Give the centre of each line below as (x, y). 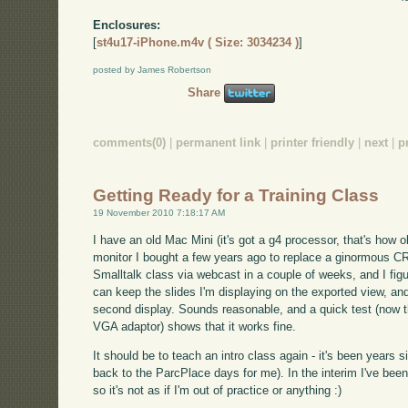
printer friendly (313, 142)
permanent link (219, 142)
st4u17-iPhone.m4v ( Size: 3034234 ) (198, 42)
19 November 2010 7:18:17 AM (159, 212)
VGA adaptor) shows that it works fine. (195, 326)
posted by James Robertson (153, 69)
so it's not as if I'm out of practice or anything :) (218, 390)
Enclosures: (127, 25)
